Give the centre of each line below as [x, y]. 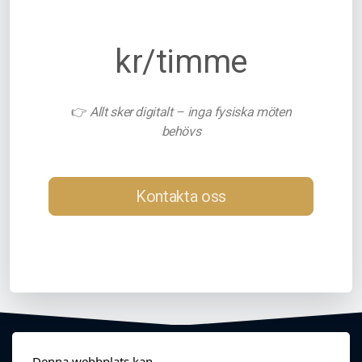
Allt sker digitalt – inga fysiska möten [191, 112]
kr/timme [181, 62]
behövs [181, 132]
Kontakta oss [181, 197]
